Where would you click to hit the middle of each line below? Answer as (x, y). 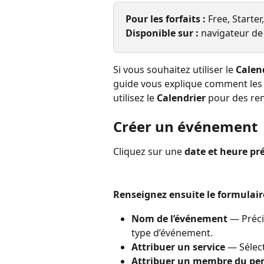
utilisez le (135, 98)
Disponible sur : (163, 33)
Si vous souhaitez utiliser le (174, 69)
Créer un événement (185, 127)
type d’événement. (172, 232)
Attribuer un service (178, 247)
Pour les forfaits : (167, 19)
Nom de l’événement (179, 218)
